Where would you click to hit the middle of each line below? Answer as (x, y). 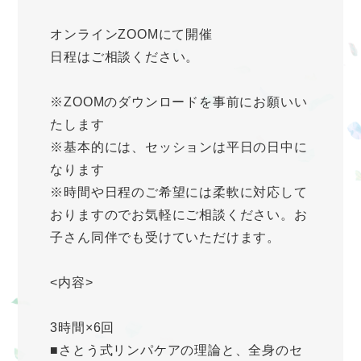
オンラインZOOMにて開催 (131, 35)
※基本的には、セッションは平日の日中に (179, 147)
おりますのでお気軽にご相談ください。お (179, 215)
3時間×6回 (96, 328)
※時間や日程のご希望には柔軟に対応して (179, 193)
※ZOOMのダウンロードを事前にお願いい (179, 102)
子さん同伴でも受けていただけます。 (165, 238)
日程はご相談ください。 (125, 57)
